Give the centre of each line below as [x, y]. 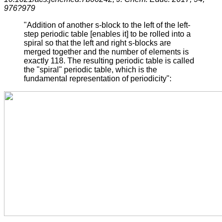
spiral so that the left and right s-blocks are [97, 43]
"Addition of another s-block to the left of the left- [107, 25]
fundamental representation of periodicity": [98, 78]
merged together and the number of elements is [106, 52]
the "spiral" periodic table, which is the [90, 69]
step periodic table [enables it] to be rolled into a [107, 34]
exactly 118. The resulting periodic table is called [109, 60]
